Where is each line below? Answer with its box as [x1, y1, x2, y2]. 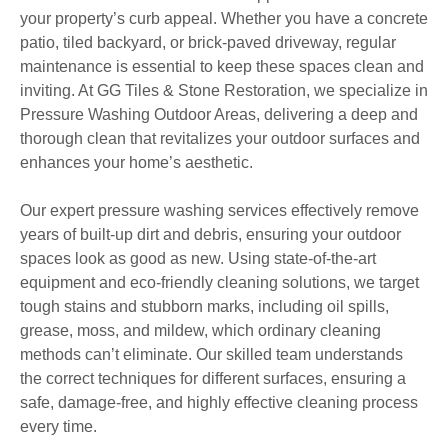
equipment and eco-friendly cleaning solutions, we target [20, 273, 419, 291]
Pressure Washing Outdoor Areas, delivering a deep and [20, 105, 418, 123]
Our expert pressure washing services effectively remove [20, 201, 419, 219]
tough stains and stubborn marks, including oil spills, [20, 297, 389, 315]
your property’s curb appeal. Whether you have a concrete [20, 9, 428, 27]
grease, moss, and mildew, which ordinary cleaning [20, 321, 381, 339]
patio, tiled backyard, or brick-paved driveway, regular [20, 33, 396, 51]
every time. [20, 417, 97, 435]
